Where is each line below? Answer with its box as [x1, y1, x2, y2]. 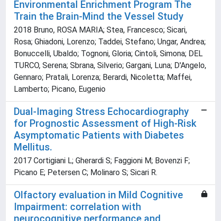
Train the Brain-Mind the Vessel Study [14, 10, 184, 23]
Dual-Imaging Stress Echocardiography [14, 106, 189, 118]
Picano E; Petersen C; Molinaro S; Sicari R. [14, 168, 157, 178]
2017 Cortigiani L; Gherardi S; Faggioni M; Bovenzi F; [14, 156, 190, 166]
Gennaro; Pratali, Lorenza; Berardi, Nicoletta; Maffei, [14, 73, 192, 82]
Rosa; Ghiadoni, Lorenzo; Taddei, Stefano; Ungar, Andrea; [14, 37, 206, 47]
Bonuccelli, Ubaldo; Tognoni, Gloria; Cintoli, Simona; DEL [14, 49, 203, 59]
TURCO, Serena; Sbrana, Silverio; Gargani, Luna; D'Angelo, [14, 61, 206, 71]
